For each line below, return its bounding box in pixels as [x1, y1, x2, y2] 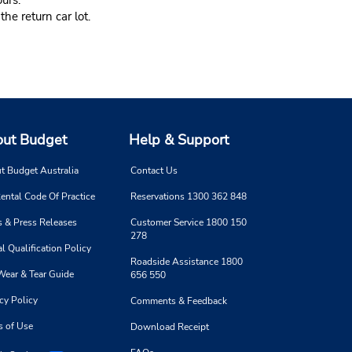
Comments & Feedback [130, 294, 227, 307]
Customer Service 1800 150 [130, 215, 247, 229]
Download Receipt [130, 320, 209, 333]
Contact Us [130, 163, 178, 177]
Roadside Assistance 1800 [130, 255, 243, 268]
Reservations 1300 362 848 [130, 189, 247, 203]
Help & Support [129, 130, 229, 149]
